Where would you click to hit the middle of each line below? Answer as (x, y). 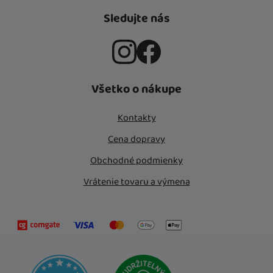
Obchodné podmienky (136, 160)
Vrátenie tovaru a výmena (136, 182)
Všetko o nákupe (136, 89)
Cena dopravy (136, 139)
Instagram (146, 77)
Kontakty (136, 118)
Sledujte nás (136, 18)
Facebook (169, 77)
